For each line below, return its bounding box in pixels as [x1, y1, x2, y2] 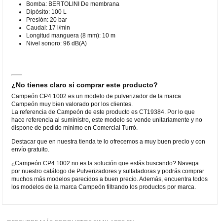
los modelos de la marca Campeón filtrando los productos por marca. [11, 183, 196, 190]
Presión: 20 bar [26, 16, 68, 23]
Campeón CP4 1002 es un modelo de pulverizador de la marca [11, 92, 182, 100]
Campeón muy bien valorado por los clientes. [11, 100, 133, 108]
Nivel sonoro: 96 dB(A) [26, 39, 87, 47]
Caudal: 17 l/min [26, 24, 71, 31]
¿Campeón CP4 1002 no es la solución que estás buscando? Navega [11, 159, 199, 167]
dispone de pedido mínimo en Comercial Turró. [11, 124, 138, 131]
